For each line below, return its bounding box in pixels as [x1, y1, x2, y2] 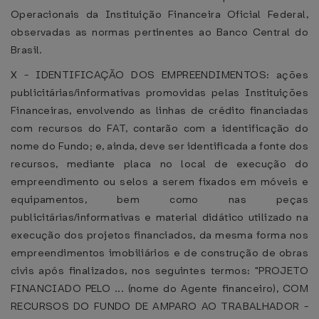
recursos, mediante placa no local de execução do [11, 157, 308, 171]
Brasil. [11, 43, 43, 57]
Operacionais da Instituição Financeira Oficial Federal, [11, 7, 308, 21]
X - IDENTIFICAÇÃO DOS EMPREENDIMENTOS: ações [11, 68, 308, 82]
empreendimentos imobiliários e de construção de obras [11, 246, 308, 260]
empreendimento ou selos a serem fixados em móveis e [11, 174, 308, 189]
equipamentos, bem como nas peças [11, 192, 308, 206]
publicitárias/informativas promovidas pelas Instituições [11, 85, 308, 100]
